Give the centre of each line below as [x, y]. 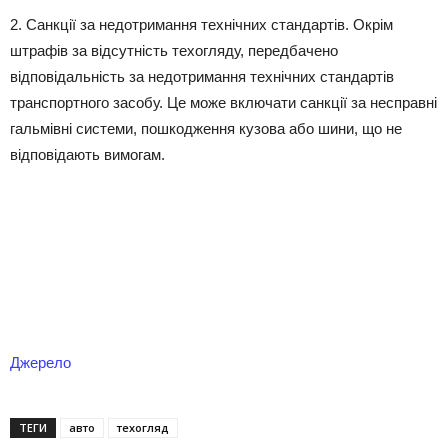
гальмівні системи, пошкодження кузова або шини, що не [206, 128]
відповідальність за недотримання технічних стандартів [202, 76]
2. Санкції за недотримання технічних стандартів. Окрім [201, 24]
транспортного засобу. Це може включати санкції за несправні [223, 102]
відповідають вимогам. [87, 154]
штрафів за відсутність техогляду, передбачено [174, 50]
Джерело [40, 362]
